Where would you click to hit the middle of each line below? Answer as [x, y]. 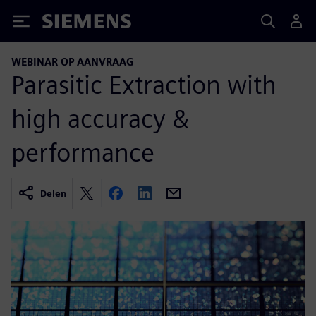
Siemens [66, 24]
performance [83, 152]
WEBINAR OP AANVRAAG [73, 62]
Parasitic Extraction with [144, 84]
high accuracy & [100, 118]
